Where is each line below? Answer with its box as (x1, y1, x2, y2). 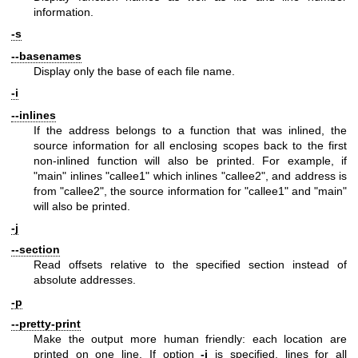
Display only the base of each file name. (34, 64, 235, 78)
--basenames (11, 49, 82, 62)
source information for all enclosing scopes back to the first (34, 138, 347, 152)
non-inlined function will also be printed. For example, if (34, 153, 347, 167)
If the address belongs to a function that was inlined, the (34, 123, 347, 137)
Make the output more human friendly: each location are (34, 332, 347, 346)
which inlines (149, 169, 221, 182)
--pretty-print (11, 317, 81, 331)
